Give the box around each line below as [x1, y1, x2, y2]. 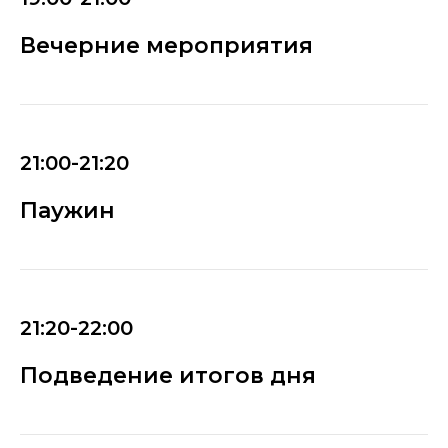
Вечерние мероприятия [20, 31, 313, 59]
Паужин [20, 196, 115, 224]
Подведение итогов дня [20, 361, 316, 389]
